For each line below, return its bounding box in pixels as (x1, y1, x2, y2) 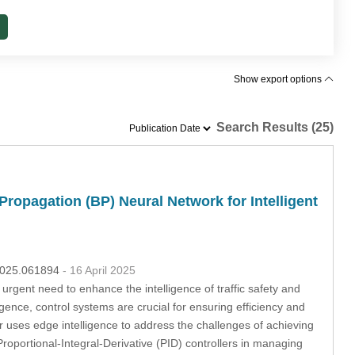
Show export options (234, 74, 325, 85)
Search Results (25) (213, 120, 334, 134)
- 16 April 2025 (62, 263, 136, 277)
